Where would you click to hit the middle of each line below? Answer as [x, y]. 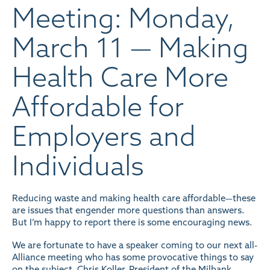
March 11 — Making [130, 47]
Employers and [104, 136]
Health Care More [120, 77]
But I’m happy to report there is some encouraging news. [132, 222]
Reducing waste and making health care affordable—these [134, 198]
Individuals [78, 165]
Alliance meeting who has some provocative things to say [133, 257]
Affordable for [98, 106]
